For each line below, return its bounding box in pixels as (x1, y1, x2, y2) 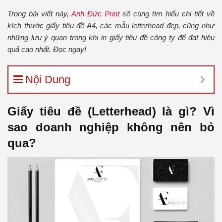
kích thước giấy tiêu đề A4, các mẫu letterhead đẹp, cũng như (7, 21, 215, 30)
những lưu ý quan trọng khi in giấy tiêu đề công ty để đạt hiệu (7, 33, 215, 42)
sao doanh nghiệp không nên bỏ (7, 120, 215, 134)
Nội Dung (25, 73, 70, 86)
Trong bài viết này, (7, 9, 71, 18)
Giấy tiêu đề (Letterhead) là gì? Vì (7, 104, 215, 118)
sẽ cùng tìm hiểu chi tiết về (119, 9, 215, 18)
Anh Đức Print (71, 9, 119, 18)
